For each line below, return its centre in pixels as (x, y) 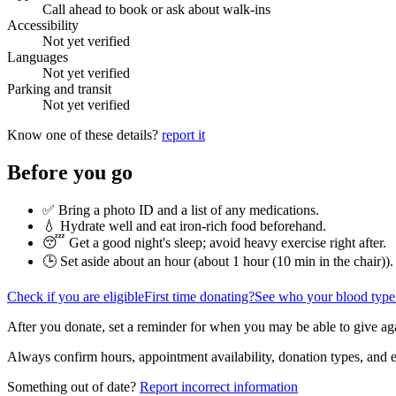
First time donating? (199, 296)
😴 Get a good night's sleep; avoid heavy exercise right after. (214, 242)
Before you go (70, 172)
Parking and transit (59, 88)
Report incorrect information (219, 386)
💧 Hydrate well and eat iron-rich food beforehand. (184, 225)
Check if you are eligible (76, 296)
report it (183, 134)
